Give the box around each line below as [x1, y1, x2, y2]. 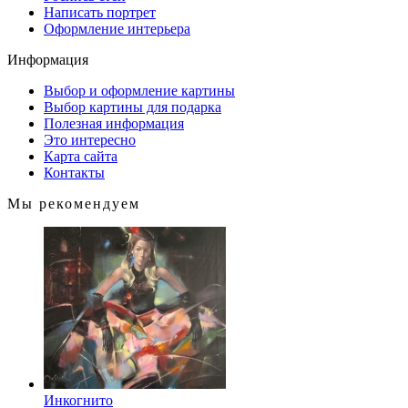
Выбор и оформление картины [44, 83, 235, 98]
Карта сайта [44, 148, 117, 164]
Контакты [44, 165, 105, 180]
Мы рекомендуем [7, 196, 140, 211]
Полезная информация [44, 116, 184, 131]
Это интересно [44, 132, 136, 148]
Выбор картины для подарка [44, 99, 221, 115]
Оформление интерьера [44, 21, 190, 36]
